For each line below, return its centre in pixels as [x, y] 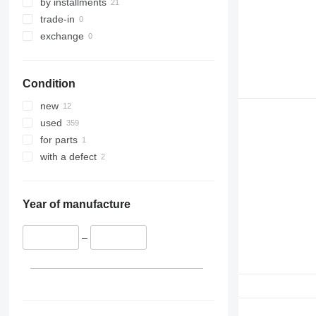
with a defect [68, 157]
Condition [49, 84]
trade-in [57, 19]
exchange [62, 36]
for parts [59, 140]
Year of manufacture [76, 205]
